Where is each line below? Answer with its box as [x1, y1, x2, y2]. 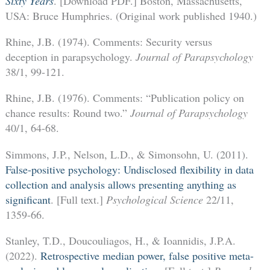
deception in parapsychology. [5, 49, 136, 64]
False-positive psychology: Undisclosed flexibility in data [5, 162, 254, 177]
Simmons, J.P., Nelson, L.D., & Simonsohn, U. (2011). [5, 146, 248, 162]
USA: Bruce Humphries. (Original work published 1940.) [5, 8, 257, 24]
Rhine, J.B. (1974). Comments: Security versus [5, 34, 212, 49]
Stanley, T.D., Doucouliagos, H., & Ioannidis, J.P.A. [5, 233, 236, 248]
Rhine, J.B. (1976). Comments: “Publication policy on [5, 90, 244, 105]
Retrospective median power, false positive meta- [40, 248, 254, 263]
